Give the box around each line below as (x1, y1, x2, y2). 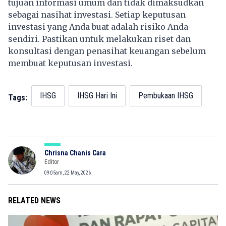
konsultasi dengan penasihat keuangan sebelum (8, 45, 206, 56)
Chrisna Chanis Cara (44, 148, 106, 157)
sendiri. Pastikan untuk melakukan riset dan (8, 33, 191, 44)
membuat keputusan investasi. (8, 58, 133, 68)
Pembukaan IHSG (138, 90, 193, 100)
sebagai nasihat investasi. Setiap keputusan (8, 9, 186, 20)
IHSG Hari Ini (77, 90, 117, 100)
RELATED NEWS (8, 195, 61, 205)
